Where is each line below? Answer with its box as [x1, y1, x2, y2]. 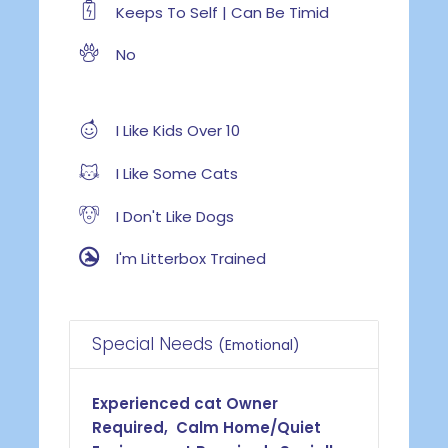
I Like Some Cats [111, 163, 238, 185]
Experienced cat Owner [92, 392, 279, 414]
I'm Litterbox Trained [111, 248, 266, 270]
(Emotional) [218, 335, 301, 355]
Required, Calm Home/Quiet [92, 416, 322, 438]
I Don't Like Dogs [111, 205, 234, 227]
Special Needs [92, 331, 219, 356]
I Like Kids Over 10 [111, 120, 240, 142]
